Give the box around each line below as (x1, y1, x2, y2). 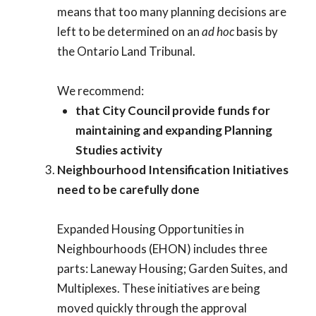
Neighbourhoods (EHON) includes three (57, 241, 267, 256)
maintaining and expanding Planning (75, 122, 272, 138)
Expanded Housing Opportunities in (57, 221, 244, 236)
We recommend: (57, 83, 144, 98)
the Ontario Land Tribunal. (57, 43, 195, 59)
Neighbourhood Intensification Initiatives (57, 162, 288, 177)
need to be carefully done (57, 181, 200, 197)
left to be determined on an (57, 23, 202, 39)
